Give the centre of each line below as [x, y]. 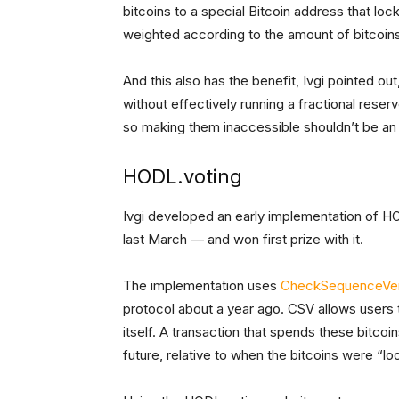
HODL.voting [183, 177]
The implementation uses [202, 286]
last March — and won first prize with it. [243, 240]
